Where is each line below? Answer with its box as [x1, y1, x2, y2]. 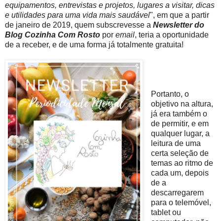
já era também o [150, 110, 207, 118]
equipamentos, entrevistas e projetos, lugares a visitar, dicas [5, 1, 215, 10]
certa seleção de [150, 149, 209, 158]
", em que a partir [150, 11, 209, 20]
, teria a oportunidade [135, 31, 209, 39]
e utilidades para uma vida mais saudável [5, 11, 150, 20]
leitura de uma [150, 139, 201, 148]
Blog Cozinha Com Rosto [5, 31, 100, 39]
